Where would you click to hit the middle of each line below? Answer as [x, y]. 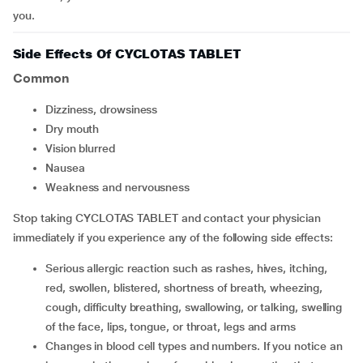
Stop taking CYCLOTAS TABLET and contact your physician [167, 218]
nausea [69, 168]
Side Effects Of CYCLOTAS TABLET [127, 54]
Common [41, 78]
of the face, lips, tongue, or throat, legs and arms [171, 327]
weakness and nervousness [123, 187]
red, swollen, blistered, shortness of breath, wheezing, [184, 288]
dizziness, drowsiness [105, 109]
